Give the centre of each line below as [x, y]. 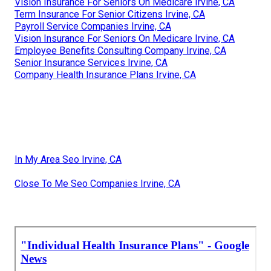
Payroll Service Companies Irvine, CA [93, 26]
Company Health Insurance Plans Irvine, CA [105, 74]
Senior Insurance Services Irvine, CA [91, 62]
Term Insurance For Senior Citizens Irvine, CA [110, 14]
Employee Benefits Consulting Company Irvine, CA [120, 50]
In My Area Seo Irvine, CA [68, 159]
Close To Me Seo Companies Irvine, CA [97, 183]
